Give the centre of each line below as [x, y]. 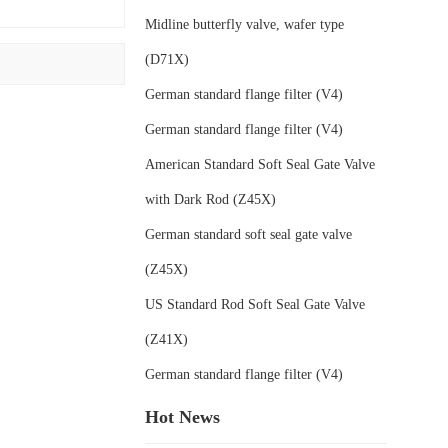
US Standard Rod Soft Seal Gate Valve [255, 304]
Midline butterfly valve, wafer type [245, 24]
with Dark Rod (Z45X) [211, 199]
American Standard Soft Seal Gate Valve [260, 164]
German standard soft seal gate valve [249, 234]
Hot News [183, 416]
